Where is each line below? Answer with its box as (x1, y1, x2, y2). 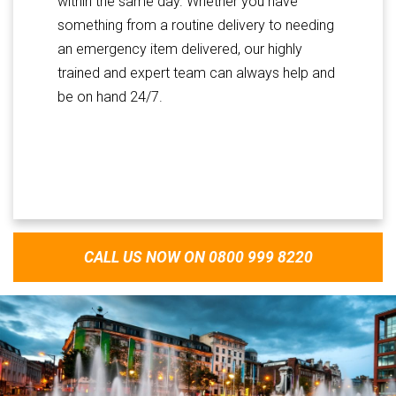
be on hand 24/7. (57, 88, 163, 105)
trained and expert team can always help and (57, 64, 335, 81)
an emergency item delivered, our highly (57, 40, 302, 57)
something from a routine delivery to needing (57, 16, 334, 34)
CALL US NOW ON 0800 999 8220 (83, 247, 313, 266)
